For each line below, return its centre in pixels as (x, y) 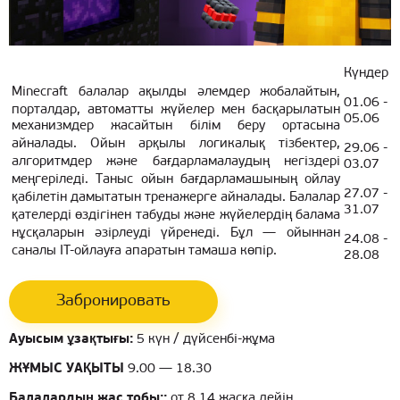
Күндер (366, 74)
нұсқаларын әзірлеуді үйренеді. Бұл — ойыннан (176, 233)
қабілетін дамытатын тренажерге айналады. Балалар (176, 198)
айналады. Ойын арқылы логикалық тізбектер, (176, 144)
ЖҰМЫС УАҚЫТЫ (68, 369)
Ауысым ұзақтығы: (71, 340)
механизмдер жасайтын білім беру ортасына (176, 126)
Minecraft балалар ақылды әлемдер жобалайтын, (176, 92)
